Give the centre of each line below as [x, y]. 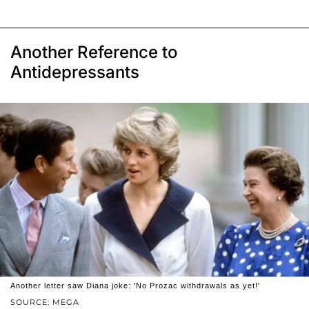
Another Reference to [94, 52]
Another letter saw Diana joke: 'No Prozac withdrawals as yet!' [135, 286]
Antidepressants [75, 72]
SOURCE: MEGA [45, 302]
